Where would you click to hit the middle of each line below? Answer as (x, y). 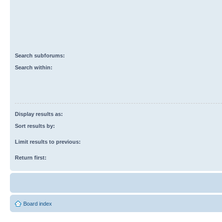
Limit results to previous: (48, 142)
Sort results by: (35, 126)
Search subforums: (40, 55)
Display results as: (39, 114)
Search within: (34, 67)
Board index (38, 204)
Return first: (31, 158)
